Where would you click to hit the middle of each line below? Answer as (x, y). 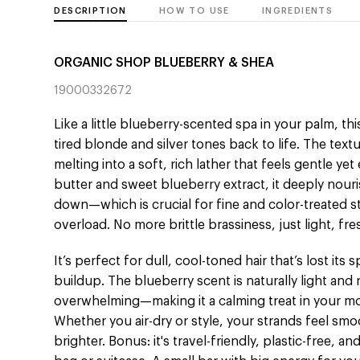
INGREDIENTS (297, 11)
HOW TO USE (194, 11)
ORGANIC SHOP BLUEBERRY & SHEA (164, 63)
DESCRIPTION (90, 11)
